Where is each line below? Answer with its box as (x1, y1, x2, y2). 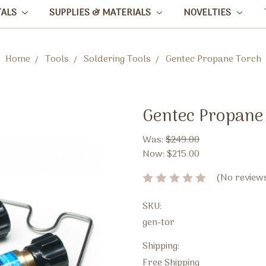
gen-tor (142, 215, 175, 231)
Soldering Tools (83, 52, 151, 67)
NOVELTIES (183, 5, 234, 21)
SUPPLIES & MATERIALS (49, 5, 154, 21)
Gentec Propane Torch (165, 52, 261, 67)
